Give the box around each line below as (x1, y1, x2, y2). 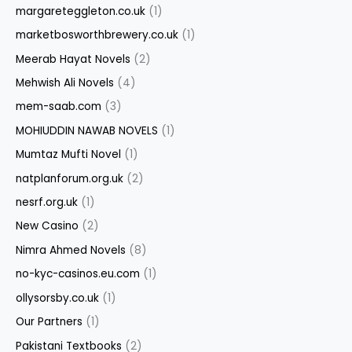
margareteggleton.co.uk (16, 3, 145, 19)
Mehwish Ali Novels (16, 75, 114, 91)
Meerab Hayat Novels (16, 51, 130, 67)
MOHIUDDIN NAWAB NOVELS (16, 123, 158, 138)
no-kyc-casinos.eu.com (16, 266, 140, 282)
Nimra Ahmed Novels (16, 242, 126, 258)
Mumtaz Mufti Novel (16, 147, 121, 163)
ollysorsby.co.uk (16, 290, 99, 306)
